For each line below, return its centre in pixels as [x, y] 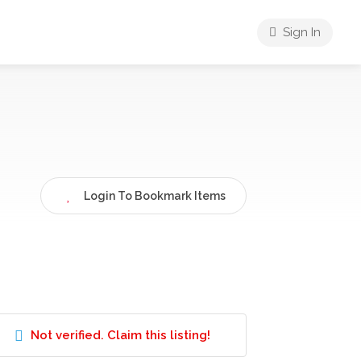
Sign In [300, 32]
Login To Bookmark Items [155, 196]
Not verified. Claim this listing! [120, 335]
